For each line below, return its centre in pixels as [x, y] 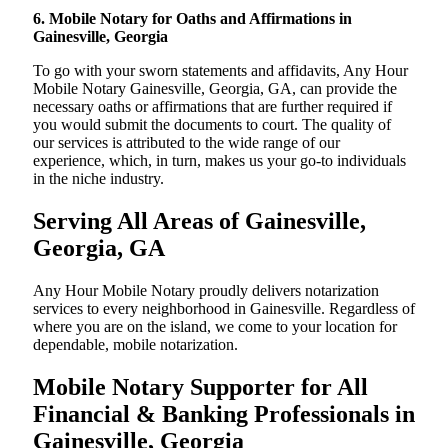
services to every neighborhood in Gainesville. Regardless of [224, 309]
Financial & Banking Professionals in [224, 414]
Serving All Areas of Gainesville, [199, 221]
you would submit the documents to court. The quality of [212, 125]
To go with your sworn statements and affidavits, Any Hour [220, 71]
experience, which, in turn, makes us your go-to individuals [219, 161]
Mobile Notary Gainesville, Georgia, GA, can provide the [215, 89]
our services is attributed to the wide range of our [186, 143]
